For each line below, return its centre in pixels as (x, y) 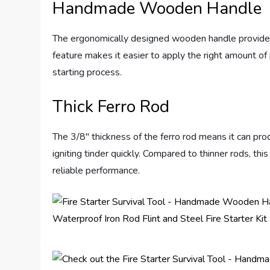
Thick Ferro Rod (111, 107)
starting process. (87, 73)
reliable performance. (96, 171)
